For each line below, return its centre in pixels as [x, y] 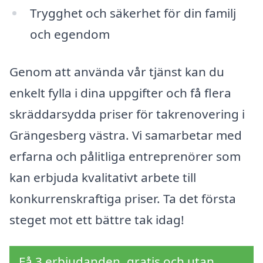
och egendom [70, 34]
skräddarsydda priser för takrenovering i [127, 114]
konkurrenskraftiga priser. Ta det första [123, 198]
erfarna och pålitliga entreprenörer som [125, 156]
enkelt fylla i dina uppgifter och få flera [120, 92]
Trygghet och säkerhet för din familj [133, 13]
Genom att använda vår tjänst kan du [117, 71]
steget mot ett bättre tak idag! [97, 219]
